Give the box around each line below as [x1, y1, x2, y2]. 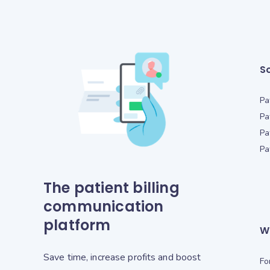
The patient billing [43, 177, 180, 198]
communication [43, 196, 164, 216]
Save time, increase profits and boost [43, 250, 201, 264]
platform [43, 215, 111, 235]
